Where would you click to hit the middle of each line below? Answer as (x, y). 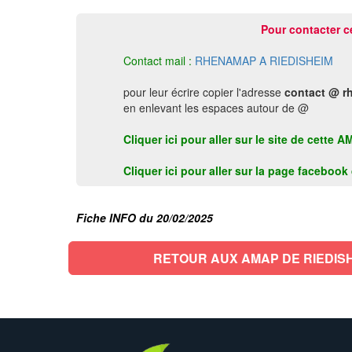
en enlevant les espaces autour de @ (216, 108)
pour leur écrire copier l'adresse (204, 92)
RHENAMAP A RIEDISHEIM (264, 60)
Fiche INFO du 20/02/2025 (145, 218)
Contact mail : (158, 60)
